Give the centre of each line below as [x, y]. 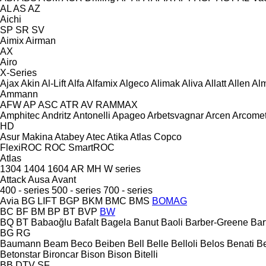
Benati [240, 243]
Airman [41, 40]
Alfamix [102, 83]
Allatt [216, 83]
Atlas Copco [156, 137]
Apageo [129, 115]
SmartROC [91, 147]
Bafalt [86, 222]
